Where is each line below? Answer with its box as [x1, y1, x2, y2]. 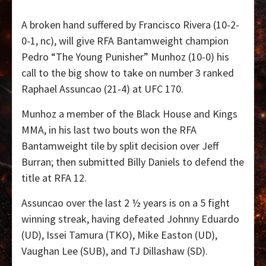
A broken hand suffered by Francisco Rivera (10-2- [21, 18, 239, 32]
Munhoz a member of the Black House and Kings [21, 107, 237, 121]
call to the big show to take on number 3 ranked [21, 66, 234, 80]
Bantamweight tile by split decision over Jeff [21, 139, 218, 153]
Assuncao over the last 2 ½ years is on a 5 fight [21, 196, 230, 210]
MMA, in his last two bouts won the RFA [21, 123, 197, 137]
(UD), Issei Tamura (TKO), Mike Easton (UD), [21, 228, 217, 242]
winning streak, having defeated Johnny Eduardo [21, 212, 239, 226]
